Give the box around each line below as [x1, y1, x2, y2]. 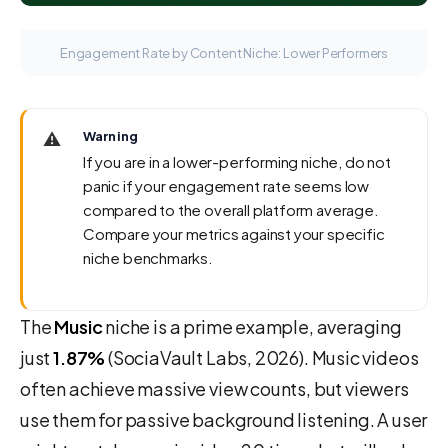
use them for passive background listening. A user [20, 408, 428, 432]
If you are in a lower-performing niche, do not [83, 152, 391, 172]
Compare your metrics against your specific [83, 224, 385, 244]
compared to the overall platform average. [83, 200, 379, 220]
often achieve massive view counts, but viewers [20, 377, 409, 401]
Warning [83, 128, 138, 145]
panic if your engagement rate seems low [83, 176, 369, 196]
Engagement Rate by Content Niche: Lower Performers [60, 45, 388, 62]
